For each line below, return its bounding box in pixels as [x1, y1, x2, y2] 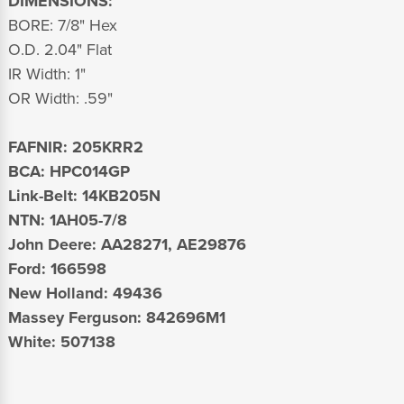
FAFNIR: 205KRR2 [8, 137, 148, 158]
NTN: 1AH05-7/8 [8, 210, 132, 231]
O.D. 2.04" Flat [8, 40, 116, 60]
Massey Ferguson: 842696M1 [8, 308, 225, 328]
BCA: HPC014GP [8, 161, 134, 182]
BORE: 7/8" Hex [8, 15, 122, 36]
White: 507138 [8, 332, 120, 353]
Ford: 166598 [8, 259, 106, 280]
